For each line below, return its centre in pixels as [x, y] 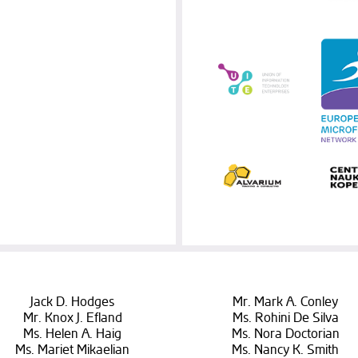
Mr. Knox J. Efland [72, 318]
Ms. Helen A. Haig [72, 334]
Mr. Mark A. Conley [286, 302]
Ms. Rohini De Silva [285, 318]
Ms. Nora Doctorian [285, 334]
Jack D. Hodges [72, 302]
